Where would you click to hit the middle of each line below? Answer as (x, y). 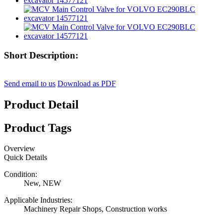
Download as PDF (87, 83)
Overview (20, 149)
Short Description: (41, 55)
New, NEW (42, 183)
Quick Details (26, 158)
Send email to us (30, 83)
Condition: (21, 174)
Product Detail (41, 104)
